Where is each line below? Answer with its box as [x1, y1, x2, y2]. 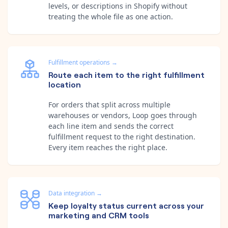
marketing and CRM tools [48, 209, 149, 220]
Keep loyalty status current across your [48, 199, 204, 211]
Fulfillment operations [48, 58, 110, 67]
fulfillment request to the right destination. [48, 131, 195, 141]
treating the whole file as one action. [48, 11, 173, 21]
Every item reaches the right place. [48, 142, 167, 152]
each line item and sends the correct [48, 121, 174, 131]
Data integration [48, 188, 95, 197]
